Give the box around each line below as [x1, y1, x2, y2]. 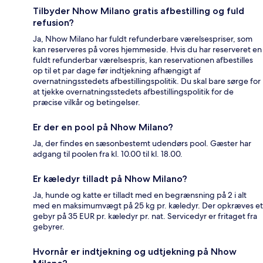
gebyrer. [33, 221, 65, 232]
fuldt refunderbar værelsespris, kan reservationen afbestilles [33, 54, 253, 65]
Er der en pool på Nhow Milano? [33, 121, 173, 133]
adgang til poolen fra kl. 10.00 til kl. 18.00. [33, 148, 183, 159]
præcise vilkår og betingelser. [33, 96, 140, 107]
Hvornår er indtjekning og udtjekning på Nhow [33, 245, 237, 257]
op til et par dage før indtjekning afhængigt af [33, 65, 201, 76]
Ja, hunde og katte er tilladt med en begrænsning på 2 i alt [33, 189, 247, 200]
